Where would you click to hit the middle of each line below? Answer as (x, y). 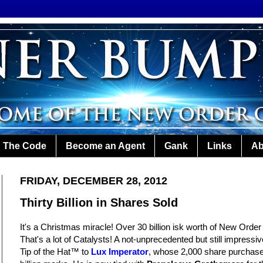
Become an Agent (105, 146)
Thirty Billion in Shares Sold (99, 203)
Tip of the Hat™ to (55, 252)
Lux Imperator (120, 252)
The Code (25, 146)
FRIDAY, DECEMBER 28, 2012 (94, 181)
